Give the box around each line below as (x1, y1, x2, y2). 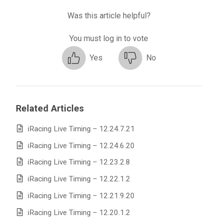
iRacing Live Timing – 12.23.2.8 (28, 158, 130, 167)
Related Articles (16, 103, 84, 114)
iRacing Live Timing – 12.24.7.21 (28, 124, 135, 133)
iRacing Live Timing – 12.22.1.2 (28, 174, 130, 184)
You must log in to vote (69, 34, 148, 44)
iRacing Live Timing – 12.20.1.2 (28, 208, 130, 217)
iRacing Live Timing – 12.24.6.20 (28, 141, 135, 150)
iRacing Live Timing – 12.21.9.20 (28, 191, 135, 201)
